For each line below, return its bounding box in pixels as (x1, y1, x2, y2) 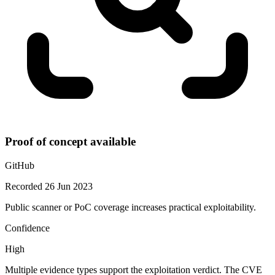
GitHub (5, 160, 34, 171)
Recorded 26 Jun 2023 (5, 180, 93, 192)
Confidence (5, 222, 50, 233)
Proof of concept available (5, 134, 136, 148)
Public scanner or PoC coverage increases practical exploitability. (5, 201, 256, 212)
